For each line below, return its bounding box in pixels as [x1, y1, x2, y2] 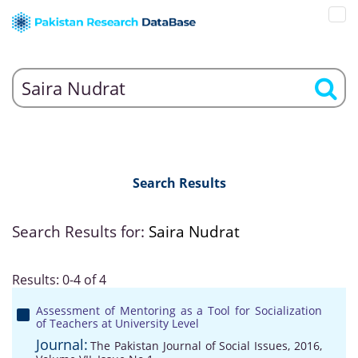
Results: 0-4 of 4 [12, 271, 106, 288]
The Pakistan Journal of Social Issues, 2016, [90, 338, 322, 353]
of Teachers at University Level [36, 316, 199, 331]
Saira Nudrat [149, 221, 240, 242]
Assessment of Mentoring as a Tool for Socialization [36, 303, 322, 318]
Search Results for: [12, 221, 149, 242]
